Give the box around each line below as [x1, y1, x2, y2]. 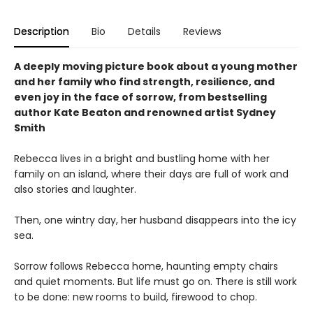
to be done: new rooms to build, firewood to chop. [14, 290, 257, 304]
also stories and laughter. [14, 182, 136, 196]
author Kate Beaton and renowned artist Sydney [14, 105, 276, 119]
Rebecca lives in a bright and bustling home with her [14, 152, 270, 166]
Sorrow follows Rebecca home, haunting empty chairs [14, 259, 278, 273]
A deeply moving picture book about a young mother [14, 59, 298, 73]
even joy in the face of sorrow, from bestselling [14, 90, 267, 104]
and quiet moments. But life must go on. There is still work [14, 275, 297, 289]
